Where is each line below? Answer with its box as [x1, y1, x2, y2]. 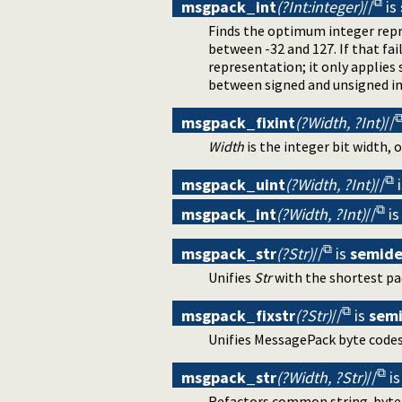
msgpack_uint [181, 173, 285, 195]
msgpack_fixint [181, 111, 295, 133]
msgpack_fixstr [181, 304, 295, 326]
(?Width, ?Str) [276, 366, 366, 388]
